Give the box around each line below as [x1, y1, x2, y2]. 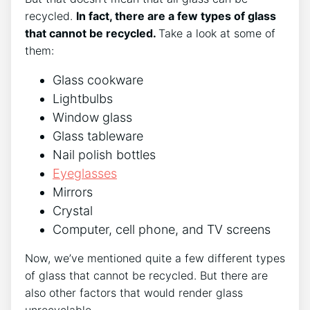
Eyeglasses [53, 165, 117, 181]
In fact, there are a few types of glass [76, 8, 276, 23]
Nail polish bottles [53, 147, 156, 162]
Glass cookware [53, 72, 143, 87]
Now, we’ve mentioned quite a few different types [25, 250, 285, 265]
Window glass [53, 109, 132, 125]
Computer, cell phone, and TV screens [53, 221, 271, 237]
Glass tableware [53, 128, 143, 143]
